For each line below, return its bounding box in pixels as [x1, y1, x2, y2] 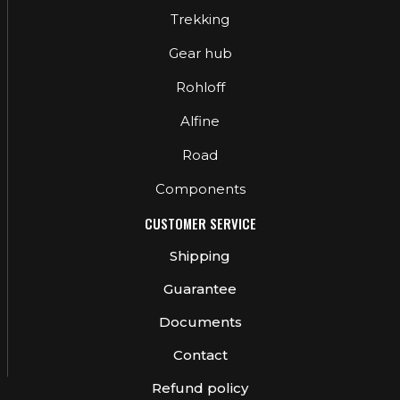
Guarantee [163, 280, 237, 298]
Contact [172, 346, 228, 364]
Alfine [180, 112, 220, 130]
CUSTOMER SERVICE [144, 213, 256, 234]
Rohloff [175, 79, 225, 96]
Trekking [171, 11, 229, 29]
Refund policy [152, 379, 248, 397]
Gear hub [168, 45, 232, 62]
